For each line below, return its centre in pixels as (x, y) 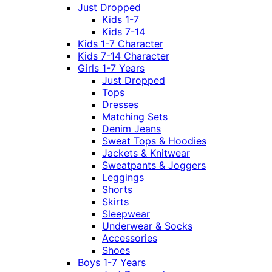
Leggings (123, 177)
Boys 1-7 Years (112, 262)
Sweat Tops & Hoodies (154, 141)
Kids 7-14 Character (124, 56)
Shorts (117, 189)
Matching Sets (135, 116)
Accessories (130, 238)
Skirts (115, 201)
